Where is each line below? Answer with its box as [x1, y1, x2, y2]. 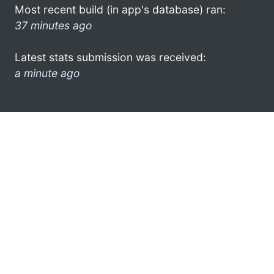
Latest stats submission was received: [15, 50, 206, 64]
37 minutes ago [15, 18, 92, 32]
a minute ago [15, 66, 80, 80]
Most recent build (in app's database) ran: [15, 2, 226, 16]
